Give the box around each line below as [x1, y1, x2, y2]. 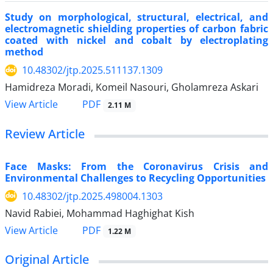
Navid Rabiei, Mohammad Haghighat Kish [5, 206, 194, 220]
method [5, 45, 43, 59]
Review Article [5, 125, 85, 142]
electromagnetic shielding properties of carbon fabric [5, 22, 268, 36]
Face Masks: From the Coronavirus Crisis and [5, 159, 268, 173]
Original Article [5, 250, 89, 268]
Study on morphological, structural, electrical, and [5, 10, 268, 24]
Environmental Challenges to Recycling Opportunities [5, 171, 266, 185]
